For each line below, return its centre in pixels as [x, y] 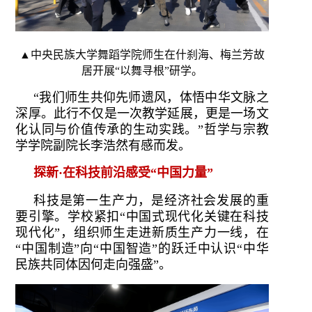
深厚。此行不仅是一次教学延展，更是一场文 [142, 113]
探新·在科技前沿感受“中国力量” [123, 172]
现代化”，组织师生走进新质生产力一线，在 [142, 232]
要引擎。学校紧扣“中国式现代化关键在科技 [142, 216]
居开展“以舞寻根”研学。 [142, 70]
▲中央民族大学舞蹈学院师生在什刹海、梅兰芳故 [142, 54]
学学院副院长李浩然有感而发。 [103, 145]
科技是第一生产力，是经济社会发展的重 [151, 200]
